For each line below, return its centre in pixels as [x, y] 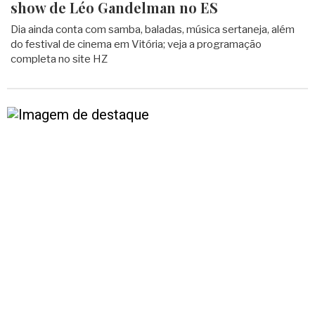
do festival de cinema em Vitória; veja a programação [136, 44]
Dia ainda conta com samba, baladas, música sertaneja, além [153, 30]
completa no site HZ [59, 59]
